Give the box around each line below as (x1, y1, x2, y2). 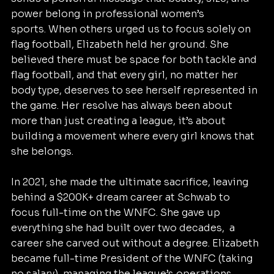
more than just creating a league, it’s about (11, 114, 228, 128)
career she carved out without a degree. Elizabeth (11, 237, 261, 250)
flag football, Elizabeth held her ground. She (11, 38, 231, 51)
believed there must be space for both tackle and (11, 53, 259, 67)
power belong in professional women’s (11, 7, 207, 21)
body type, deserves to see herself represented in (11, 84, 260, 97)
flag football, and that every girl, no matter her (11, 68, 240, 82)
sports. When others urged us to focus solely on (11, 23, 253, 36)
